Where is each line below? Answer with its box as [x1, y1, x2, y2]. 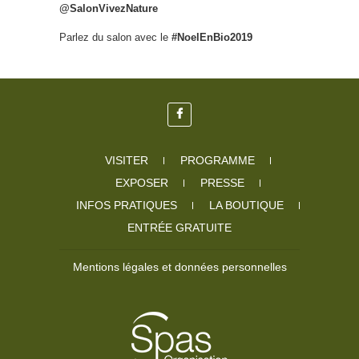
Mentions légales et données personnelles [72, 260, 287, 274]
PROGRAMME [179, 154, 255, 167]
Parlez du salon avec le [59, 31, 171, 44]
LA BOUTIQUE [208, 199, 284, 212]
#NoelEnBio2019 [171, 31, 252, 44]
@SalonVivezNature [59, 2, 158, 15]
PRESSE [200, 176, 244, 190]
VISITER [104, 154, 148, 167]
